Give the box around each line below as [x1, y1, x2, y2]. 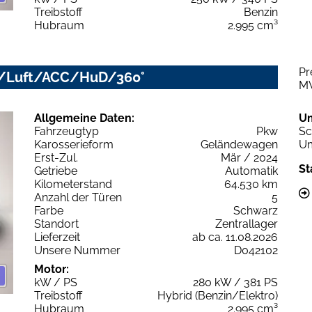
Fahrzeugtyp [34, 124, 99, 138]
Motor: [34, 262, 69, 276]
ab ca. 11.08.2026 [192, 230, 278, 244]
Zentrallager [215, 217, 278, 231]
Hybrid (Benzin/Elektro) [157, 288, 278, 302]
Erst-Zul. [34, 150, 78, 164]
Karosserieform [34, 137, 114, 151]
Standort [34, 217, 79, 231]
